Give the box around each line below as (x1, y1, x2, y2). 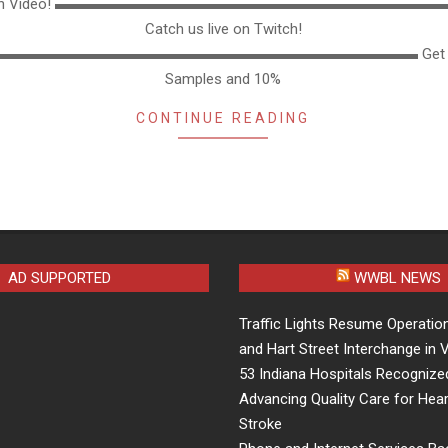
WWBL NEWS (353, 268, 441, 287)
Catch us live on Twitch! (144, 19, 302, 38)
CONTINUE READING (136, 109, 310, 126)
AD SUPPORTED (8, 268, 112, 287)
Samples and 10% (165, 69, 281, 88)
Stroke (239, 414, 282, 433)
